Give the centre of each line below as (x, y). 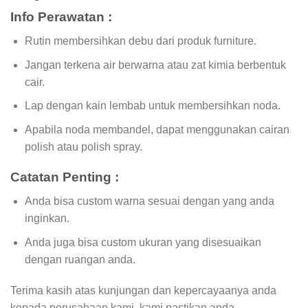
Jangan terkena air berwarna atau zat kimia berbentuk (155, 65)
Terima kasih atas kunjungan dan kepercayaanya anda (143, 291)
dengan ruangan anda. (80, 259)
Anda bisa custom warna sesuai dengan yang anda (149, 201)
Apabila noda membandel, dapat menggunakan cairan (157, 129)
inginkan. (47, 219)
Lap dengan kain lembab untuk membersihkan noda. (152, 106)
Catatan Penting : (65, 177)
